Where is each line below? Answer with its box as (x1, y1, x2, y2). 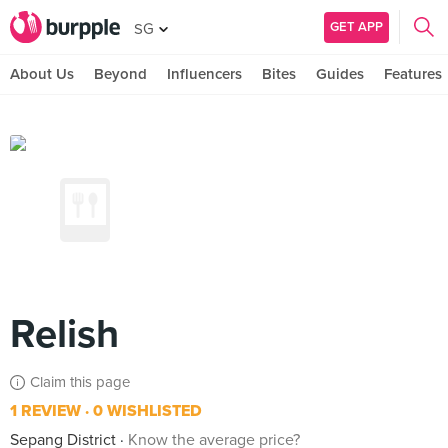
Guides (316, 65, 364, 83)
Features (384, 65, 442, 83)
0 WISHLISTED (89, 401, 202, 421)
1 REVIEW (10, 401, 81, 421)
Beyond (94, 65, 147, 83)
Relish (10, 310, 119, 358)
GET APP (330, 18, 383, 35)
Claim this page (30, 373, 130, 391)
